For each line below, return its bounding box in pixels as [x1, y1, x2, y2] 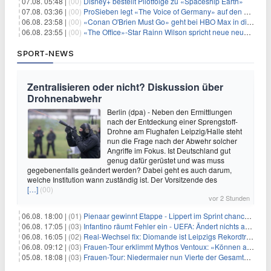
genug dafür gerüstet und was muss [107, 155, 224, 165]
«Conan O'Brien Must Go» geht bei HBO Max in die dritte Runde [83, 16, 247, 27]
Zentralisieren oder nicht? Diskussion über [27, 80, 223, 94]
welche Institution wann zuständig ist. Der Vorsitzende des [27, 174, 217, 184]
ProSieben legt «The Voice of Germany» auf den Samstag [83, 6, 244, 16]
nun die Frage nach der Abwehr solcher [107, 135, 237, 146]
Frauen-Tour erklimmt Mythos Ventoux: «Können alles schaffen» [83, 241, 247, 252]
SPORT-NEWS [17, 48, 74, 58]
